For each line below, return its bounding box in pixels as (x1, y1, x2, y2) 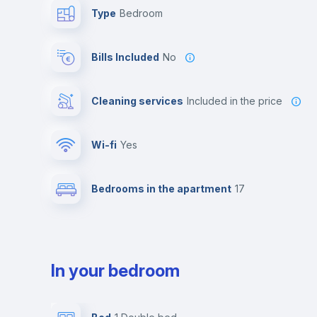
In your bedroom (51, 260, 180, 281)
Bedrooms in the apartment (91, 183, 231, 195)
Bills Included (91, 51, 159, 63)
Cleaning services (91, 95, 183, 107)
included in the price (189, 95, 282, 107)
